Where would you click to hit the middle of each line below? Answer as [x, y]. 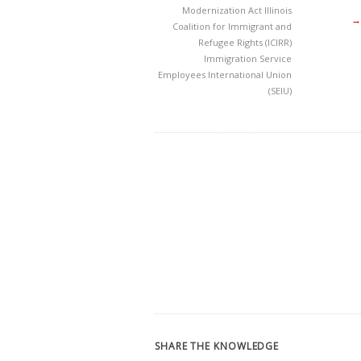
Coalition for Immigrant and [232, 26]
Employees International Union [225, 75]
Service [276, 58]
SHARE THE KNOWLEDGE [217, 346]
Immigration [232, 58]
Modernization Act [223, 10]
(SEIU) [280, 91]
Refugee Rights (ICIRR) [245, 42]
